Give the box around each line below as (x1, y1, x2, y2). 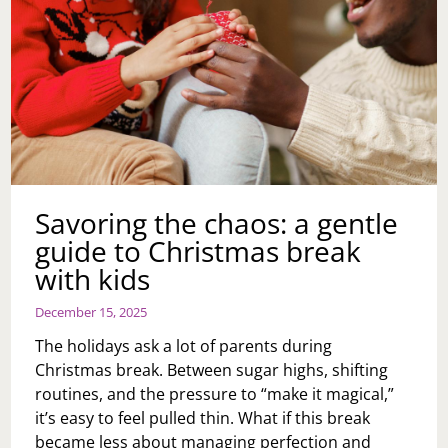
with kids (35, 259, 151, 298)
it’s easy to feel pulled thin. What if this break (35, 406, 371, 429)
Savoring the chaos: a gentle (35, 203, 399, 242)
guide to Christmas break (35, 231, 362, 270)
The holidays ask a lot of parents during (35, 334, 333, 357)
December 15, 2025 (35, 302, 148, 321)
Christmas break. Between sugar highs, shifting (35, 358, 389, 381)
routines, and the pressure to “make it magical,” (35, 382, 395, 405)
